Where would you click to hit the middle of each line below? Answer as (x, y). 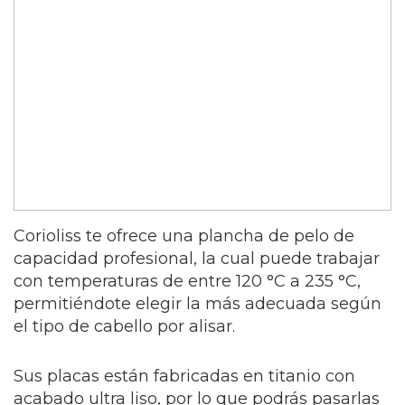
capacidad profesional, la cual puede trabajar (197, 258)
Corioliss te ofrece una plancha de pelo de (184, 235)
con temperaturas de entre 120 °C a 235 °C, (187, 281)
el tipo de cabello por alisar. (124, 326)
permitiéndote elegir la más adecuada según (198, 303)
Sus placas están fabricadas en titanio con (184, 376)
